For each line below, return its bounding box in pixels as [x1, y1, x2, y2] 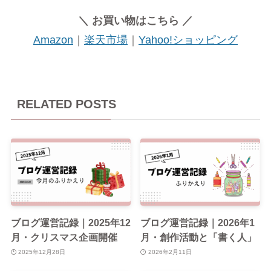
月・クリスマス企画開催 [10, 232, 117, 243]
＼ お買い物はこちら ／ [78, 14, 193, 27]
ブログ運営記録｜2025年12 [10, 217, 131, 229]
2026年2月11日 [148, 248, 192, 255]
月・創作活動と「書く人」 [140, 232, 257, 243]
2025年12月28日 [18, 248, 66, 255]
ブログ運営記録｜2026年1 [140, 217, 255, 229]
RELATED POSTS [16, 97, 116, 111]
